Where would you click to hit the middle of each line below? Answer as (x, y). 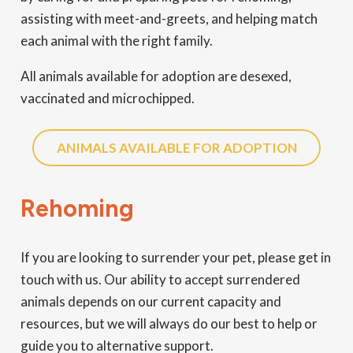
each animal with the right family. (116, 40)
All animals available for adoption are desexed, (156, 76)
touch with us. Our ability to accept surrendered (160, 279)
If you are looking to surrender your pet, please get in (175, 257)
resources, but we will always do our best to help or (169, 323)
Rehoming (77, 208)
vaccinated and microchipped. (107, 98)
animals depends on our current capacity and (150, 301)
